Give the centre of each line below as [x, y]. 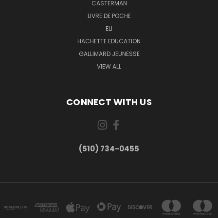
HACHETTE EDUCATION [109, 41]
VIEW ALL [109, 66]
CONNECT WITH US [109, 102]
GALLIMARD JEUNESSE [109, 54]
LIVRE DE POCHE [109, 16]
